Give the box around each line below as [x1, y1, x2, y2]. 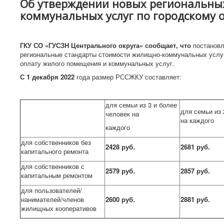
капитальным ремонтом [21, 170, 92, 180]
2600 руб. [105, 194, 135, 204]
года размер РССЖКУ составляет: [74, 72, 181, 81]
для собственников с [21, 161, 84, 171]
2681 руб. [180, 142, 210, 151]
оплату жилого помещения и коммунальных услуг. [20, 58, 174, 68]
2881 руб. [180, 194, 210, 204]
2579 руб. [105, 166, 135, 175]
